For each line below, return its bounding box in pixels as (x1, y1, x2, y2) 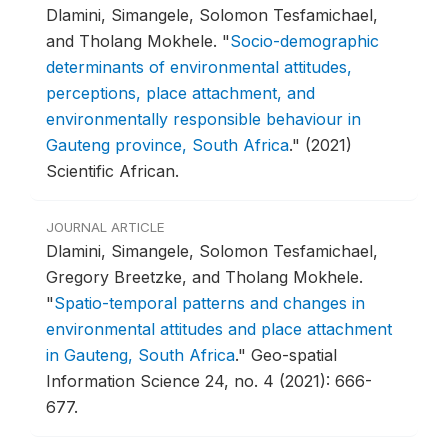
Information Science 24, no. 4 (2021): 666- (46, 371, 372, 392)
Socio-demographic (230, 31, 379, 52)
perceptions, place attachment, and (46, 83, 315, 104)
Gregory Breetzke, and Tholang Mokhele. (46, 267, 363, 288)
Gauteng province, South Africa (46, 135, 289, 156)
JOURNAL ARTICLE (46, 219, 165, 236)
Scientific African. (46, 161, 179, 182)
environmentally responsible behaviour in (46, 109, 361, 130)
